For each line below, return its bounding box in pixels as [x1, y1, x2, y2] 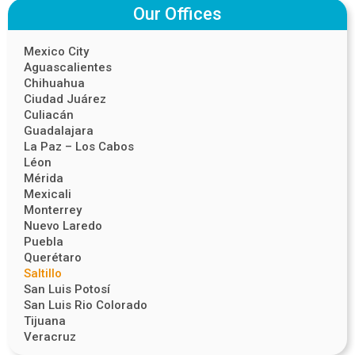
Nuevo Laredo [24, 219, 102, 233]
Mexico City [24, 44, 89, 59]
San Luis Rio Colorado [24, 298, 147, 312]
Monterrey [24, 203, 82, 217]
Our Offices [133, 4, 222, 24]
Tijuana [24, 314, 66, 328]
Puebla [24, 235, 63, 249]
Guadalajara [24, 124, 94, 138]
